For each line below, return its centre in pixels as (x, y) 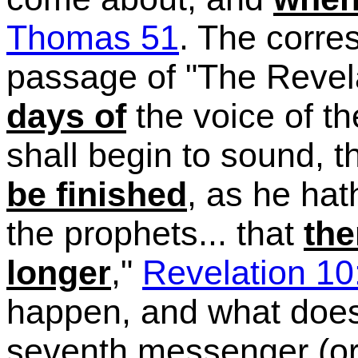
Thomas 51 (93, 38)
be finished (97, 194)
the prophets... (121, 233)
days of (66, 116)
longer (59, 272)
